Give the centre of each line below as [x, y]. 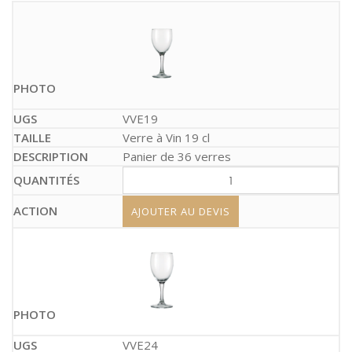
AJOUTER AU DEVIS [181, 211]
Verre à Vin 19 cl [166, 137]
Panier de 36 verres [177, 156]
